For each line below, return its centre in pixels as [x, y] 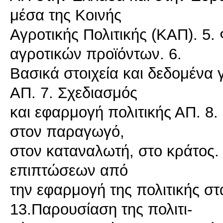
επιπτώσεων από [69, 170]
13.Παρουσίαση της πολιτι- [101, 209]
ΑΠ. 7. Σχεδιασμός [74, 93]
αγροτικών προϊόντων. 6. [96, 54]
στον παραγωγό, [67, 132]
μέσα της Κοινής [66, 15]
